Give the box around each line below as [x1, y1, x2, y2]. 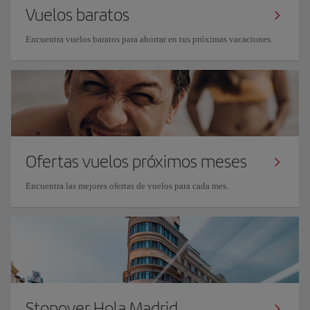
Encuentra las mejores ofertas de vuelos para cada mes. [26, 180, 228, 191]
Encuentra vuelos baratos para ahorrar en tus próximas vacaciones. [26, 33, 273, 44]
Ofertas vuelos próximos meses [26, 150, 247, 172]
